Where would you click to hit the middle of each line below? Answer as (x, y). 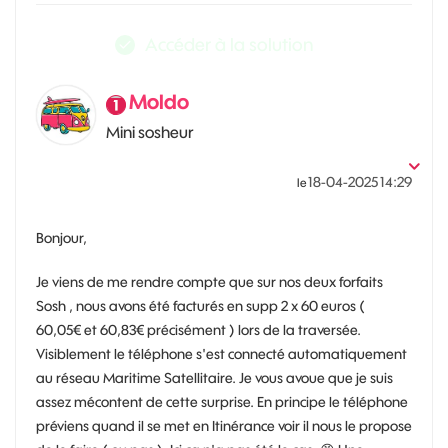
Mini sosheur (150, 132)
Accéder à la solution (229, 44)
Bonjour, (61, 238)
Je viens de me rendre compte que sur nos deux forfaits (209, 282)
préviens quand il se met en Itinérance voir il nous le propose (224, 426)
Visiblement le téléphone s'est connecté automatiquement (221, 354)
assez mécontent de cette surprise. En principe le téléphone (222, 402)
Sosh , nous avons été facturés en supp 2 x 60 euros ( (200, 306)
